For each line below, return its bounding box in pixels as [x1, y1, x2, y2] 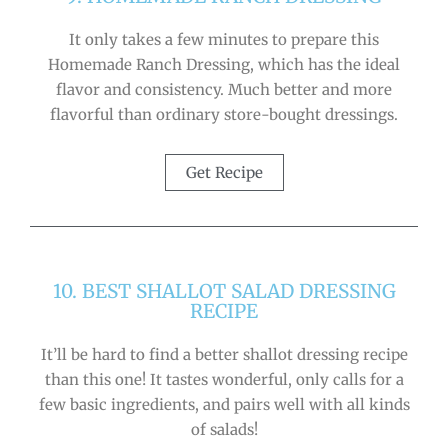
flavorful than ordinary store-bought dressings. [50, 104, 398, 124]
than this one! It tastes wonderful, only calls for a [44, 370, 404, 390]
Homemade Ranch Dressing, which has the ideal [48, 54, 400, 74]
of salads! [190, 420, 258, 440]
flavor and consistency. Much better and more [56, 79, 392, 99]
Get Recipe [185, 163, 263, 183]
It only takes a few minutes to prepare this [69, 29, 379, 49]
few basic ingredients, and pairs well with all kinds [38, 395, 410, 415]
